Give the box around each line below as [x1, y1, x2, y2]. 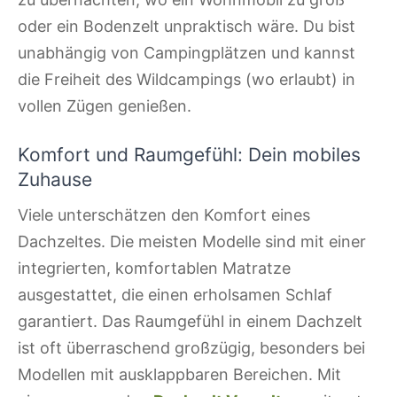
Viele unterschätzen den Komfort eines [18, 206, 310, 224]
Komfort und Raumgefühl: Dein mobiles [18, 143, 361, 166]
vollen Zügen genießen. [18, 97, 191, 116]
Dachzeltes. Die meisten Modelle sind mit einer [18, 232, 366, 251]
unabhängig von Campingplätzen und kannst [18, 43, 355, 63]
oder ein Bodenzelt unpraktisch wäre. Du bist [18, 17, 355, 36]
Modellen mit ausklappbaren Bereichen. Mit [18, 365, 341, 384]
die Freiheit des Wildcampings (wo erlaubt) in [18, 70, 355, 90]
